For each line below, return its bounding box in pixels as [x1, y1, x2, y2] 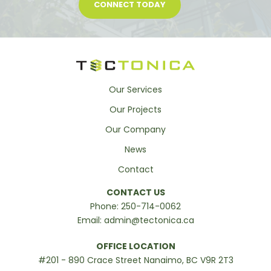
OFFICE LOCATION [96, 240, 175, 252]
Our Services [109, 83, 162, 96]
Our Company [105, 123, 166, 136]
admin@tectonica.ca [103, 214, 194, 226]
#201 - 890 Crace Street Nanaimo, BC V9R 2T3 [38, 253, 233, 266]
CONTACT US [106, 186, 165, 198]
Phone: [90, 200, 121, 212]
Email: [77, 214, 104, 226]
